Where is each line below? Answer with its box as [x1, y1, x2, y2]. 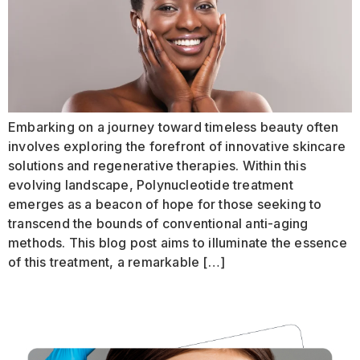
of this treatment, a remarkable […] [8, 254, 225, 271]
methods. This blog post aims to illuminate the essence [8, 235, 347, 252]
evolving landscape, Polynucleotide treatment [8, 177, 293, 194]
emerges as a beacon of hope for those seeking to [8, 196, 322, 213]
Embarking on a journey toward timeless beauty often [8, 119, 339, 136]
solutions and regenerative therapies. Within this [8, 157, 306, 174]
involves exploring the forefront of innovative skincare [8, 138, 346, 155]
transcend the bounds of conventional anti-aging [8, 215, 309, 232]
